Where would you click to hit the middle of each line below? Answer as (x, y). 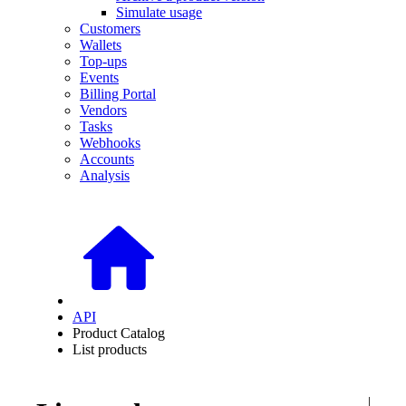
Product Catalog (119, 333)
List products (110, 349)
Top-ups (103, 61)
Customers (110, 29)
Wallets (101, 45)
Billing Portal (118, 94)
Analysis (105, 175)
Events (99, 77)
